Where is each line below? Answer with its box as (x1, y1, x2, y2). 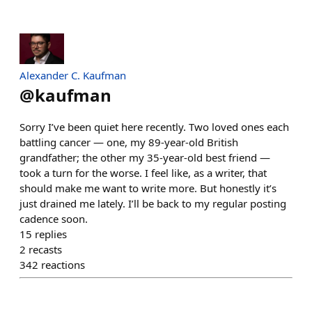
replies (35, 226, 67, 241)
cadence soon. (19, 211, 88, 226)
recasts (29, 242, 62, 256)
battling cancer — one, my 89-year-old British (19, 134, 238, 149)
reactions (41, 257, 85, 272)
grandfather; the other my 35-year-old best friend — (19, 150, 270, 164)
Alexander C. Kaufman (19, 68, 126, 82)
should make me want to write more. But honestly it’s (19, 180, 276, 195)
